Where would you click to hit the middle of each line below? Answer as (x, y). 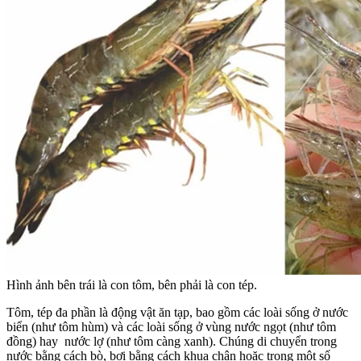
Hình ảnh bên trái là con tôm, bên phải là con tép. (132, 285)
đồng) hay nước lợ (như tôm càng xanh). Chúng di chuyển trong (172, 342)
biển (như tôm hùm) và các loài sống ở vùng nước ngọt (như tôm (171, 327)
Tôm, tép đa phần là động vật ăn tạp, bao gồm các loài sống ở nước (177, 313)
